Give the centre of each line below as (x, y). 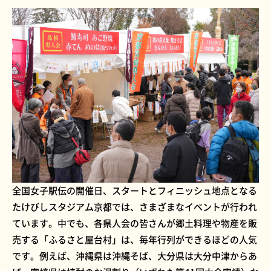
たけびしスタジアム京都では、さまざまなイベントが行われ (135, 207)
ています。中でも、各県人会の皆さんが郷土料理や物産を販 (135, 224)
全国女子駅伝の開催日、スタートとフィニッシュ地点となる (135, 191)
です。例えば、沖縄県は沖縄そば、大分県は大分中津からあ (135, 256)
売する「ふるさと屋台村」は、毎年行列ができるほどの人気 (135, 240)
